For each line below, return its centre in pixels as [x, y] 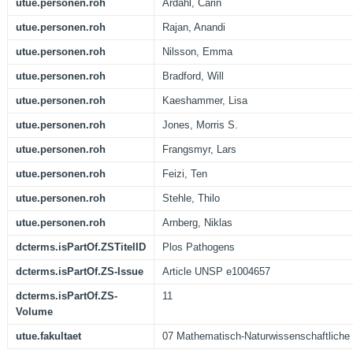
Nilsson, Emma [197, 52]
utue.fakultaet [48, 336]
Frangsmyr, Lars [199, 150]
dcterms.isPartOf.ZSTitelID [81, 247]
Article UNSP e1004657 [216, 272]
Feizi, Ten [185, 174]
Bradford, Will [193, 76]
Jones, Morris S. [200, 125]
